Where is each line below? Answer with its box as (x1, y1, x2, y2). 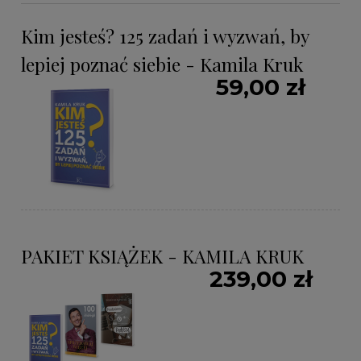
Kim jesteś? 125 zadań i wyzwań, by (21, 23, 309, 49)
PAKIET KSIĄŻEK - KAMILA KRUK (21, 243, 304, 269)
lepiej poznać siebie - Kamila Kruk (21, 52, 303, 77)
